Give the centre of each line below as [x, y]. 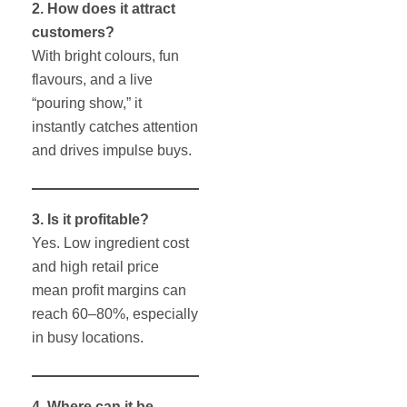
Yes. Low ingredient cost [110, 243]
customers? [73, 32]
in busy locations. [88, 337]
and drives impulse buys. [112, 150]
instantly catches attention [115, 126]
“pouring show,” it [87, 103]
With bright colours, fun [105, 55]
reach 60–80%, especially [115, 313]
